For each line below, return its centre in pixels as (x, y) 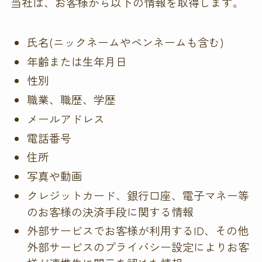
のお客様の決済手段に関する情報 (111, 211)
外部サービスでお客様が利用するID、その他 (138, 230)
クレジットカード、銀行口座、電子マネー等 (138, 195)
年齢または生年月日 (77, 61)
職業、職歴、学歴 (72, 99)
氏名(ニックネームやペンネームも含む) (126, 42)
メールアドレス (66, 118)
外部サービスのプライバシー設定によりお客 (138, 247)
